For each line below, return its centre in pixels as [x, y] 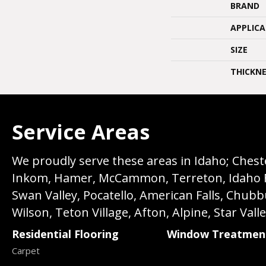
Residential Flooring [65, 234]
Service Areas [81, 132]
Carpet [26, 251]
